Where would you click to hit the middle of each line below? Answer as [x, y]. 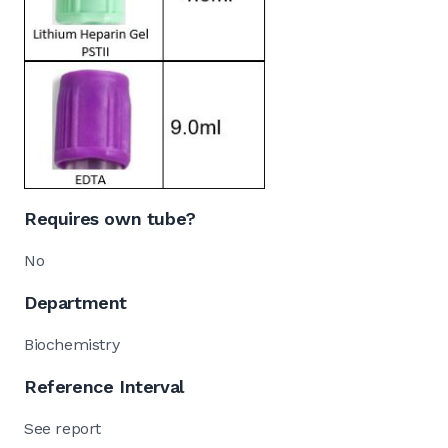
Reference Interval [104, 386]
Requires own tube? [110, 218]
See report [62, 428]
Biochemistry [72, 344]
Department [75, 302]
